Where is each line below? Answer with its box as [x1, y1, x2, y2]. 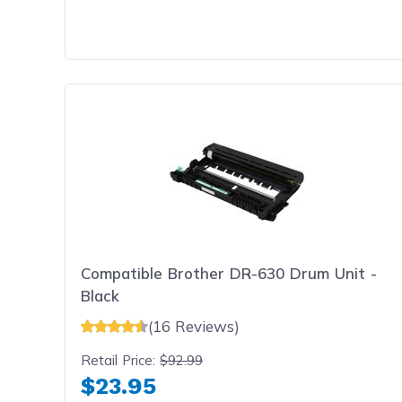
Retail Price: [81, 352, 161, 370]
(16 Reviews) [148, 316, 240, 336]
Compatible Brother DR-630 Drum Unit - [81, 264, 378, 283]
